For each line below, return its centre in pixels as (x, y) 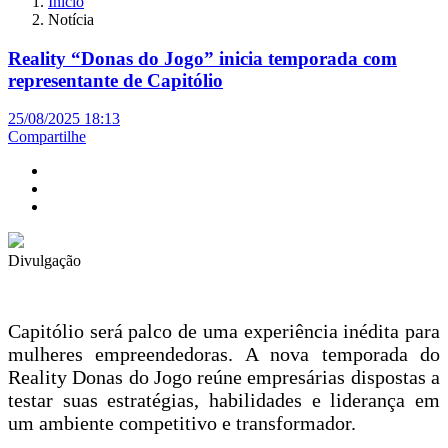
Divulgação (44, 261)
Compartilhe (47, 137)
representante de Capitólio (115, 80)
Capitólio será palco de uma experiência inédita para (224, 331)
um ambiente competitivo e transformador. (182, 423)
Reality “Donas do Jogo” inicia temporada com (202, 58)
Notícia (71, 19)
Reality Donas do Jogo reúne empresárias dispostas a (224, 377)
